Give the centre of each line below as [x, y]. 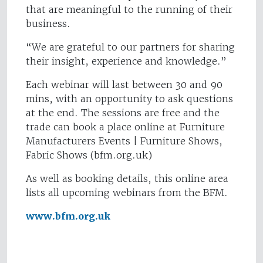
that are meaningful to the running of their [129, 10]
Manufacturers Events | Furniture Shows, [124, 141]
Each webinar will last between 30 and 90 [124, 85]
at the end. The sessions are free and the [123, 113]
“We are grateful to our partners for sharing [130, 47]
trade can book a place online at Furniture [125, 127]
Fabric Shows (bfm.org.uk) [89, 155]
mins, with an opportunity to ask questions [129, 99]
